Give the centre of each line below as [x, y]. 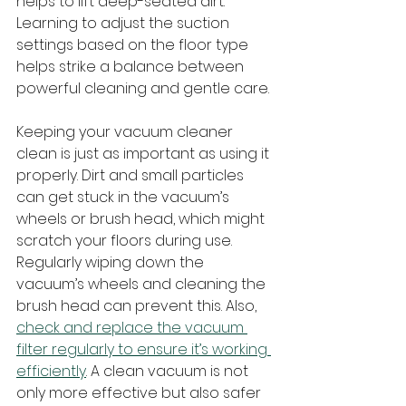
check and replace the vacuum [132, 327]
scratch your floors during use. [126, 240]
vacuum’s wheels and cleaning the [143, 284]
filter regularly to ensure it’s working [144, 349]
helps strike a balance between [132, 66]
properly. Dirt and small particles [132, 175]
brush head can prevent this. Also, [138, 305]
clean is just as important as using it [145, 153]
